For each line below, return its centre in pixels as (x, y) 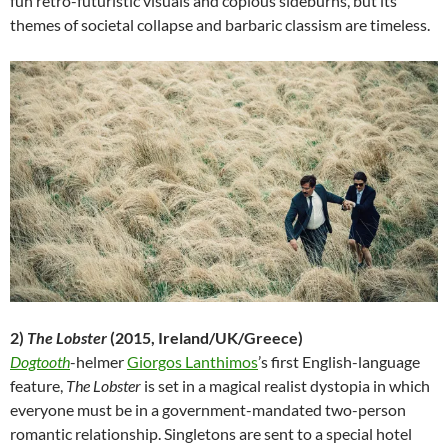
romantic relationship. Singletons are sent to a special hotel (211, 434)
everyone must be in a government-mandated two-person (208, 410)
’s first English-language (339, 362)
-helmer (98, 362)
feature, (38, 386)
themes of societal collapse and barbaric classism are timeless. (220, 25)
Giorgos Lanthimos (192, 362)
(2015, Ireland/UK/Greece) (205, 338)
